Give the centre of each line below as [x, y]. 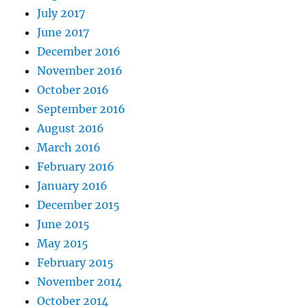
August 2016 [71, 128]
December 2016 [79, 51]
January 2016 [73, 186]
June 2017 [63, 32]
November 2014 [80, 282]
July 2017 [61, 13]
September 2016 [82, 109]
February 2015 [76, 262]
